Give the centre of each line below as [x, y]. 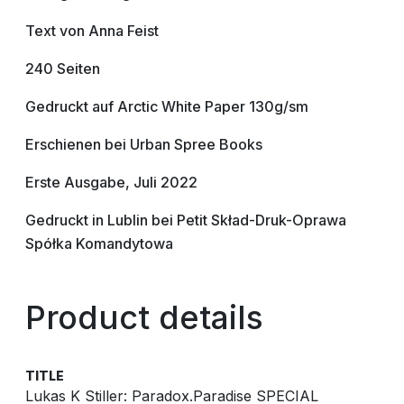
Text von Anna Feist [92, 31]
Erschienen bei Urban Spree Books [144, 144]
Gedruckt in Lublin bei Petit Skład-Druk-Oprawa [186, 220]
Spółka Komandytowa [99, 243]
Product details [144, 317]
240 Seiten [63, 69]
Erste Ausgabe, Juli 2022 [111, 182]
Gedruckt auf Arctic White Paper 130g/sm [167, 106]
